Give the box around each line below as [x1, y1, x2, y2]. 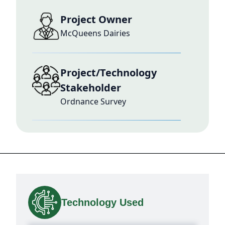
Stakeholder [60, 81, 121, 94]
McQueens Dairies [60, 28, 130, 39]
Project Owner [60, 13, 132, 26]
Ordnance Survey [60, 96, 126, 107]
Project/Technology [60, 66, 157, 79]
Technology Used [61, 197, 144, 208]
